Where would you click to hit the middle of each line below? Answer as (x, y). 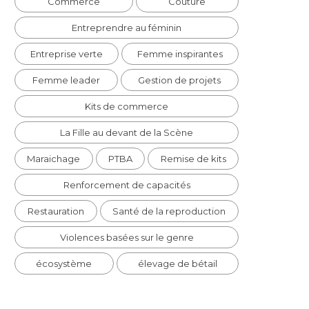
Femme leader (66, 80)
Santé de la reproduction (169, 211)
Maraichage (54, 159)
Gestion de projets (180, 80)
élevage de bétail (177, 263)
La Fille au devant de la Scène (127, 132)
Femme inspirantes (180, 54)
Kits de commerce (127, 106)
